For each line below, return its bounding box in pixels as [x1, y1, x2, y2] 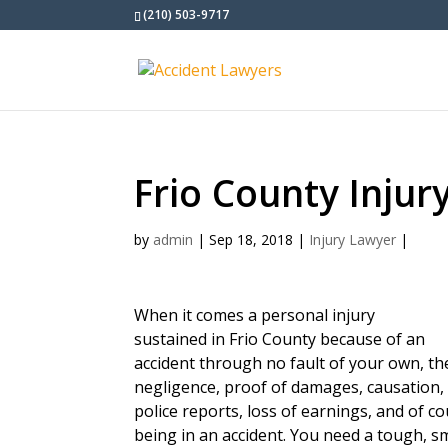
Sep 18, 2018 [209, 230, 294, 249]
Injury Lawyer [309, 230, 397, 249]
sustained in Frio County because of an [134, 328, 426, 350]
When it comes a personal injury [134, 304, 376, 326]
